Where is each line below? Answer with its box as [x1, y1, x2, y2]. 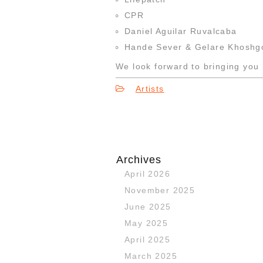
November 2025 [124, 185, 195, 195]
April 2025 [124, 234, 170, 244]
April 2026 [124, 168, 170, 178]
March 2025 [124, 251, 177, 261]
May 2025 [124, 218, 168, 228]
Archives [116, 153, 161, 166]
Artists [135, 83, 164, 93]
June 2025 [124, 201, 171, 211]
